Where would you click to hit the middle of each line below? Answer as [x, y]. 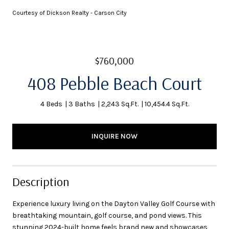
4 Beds [51, 104]
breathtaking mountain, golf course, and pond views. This [107, 215]
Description [41, 181]
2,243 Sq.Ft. [120, 104]
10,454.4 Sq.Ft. [167, 104]
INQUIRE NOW [114, 136]
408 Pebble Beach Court [114, 83]
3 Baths [82, 104]
